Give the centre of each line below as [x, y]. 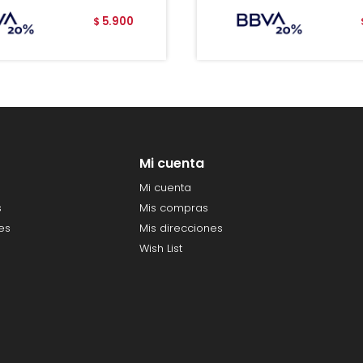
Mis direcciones [181, 228]
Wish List [160, 249]
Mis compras [173, 208]
